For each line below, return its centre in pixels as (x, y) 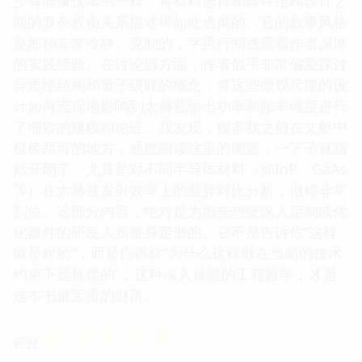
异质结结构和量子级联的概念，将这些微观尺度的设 (180, 84)
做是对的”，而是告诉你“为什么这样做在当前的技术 (178, 253)
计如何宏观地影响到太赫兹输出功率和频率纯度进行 (180, 105)
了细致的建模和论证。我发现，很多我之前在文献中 (180, 126)
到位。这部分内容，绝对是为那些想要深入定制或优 (180, 210)
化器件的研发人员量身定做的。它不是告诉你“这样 (175, 232)
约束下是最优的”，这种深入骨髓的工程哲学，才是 (175, 274)
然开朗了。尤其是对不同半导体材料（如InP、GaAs (179, 168)
